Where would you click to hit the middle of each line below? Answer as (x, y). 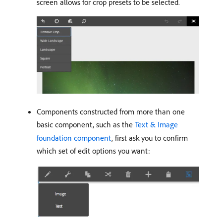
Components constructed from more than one (111, 112)
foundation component (74, 138)
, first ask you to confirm (150, 138)
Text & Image (156, 125)
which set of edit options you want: (93, 151)
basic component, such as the (86, 125)
